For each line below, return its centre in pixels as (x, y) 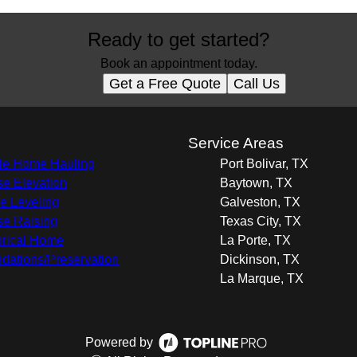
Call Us (257, 84)
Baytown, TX (256, 183)
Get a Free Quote (165, 84)
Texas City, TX (261, 221)
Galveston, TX (260, 202)
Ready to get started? (178, 39)
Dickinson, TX (260, 259)
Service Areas (236, 143)
